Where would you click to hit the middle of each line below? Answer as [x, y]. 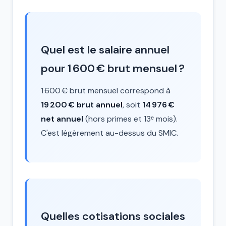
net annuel [62, 119]
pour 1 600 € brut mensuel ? [113, 68]
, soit [132, 105]
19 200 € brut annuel [82, 105]
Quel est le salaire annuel [105, 50]
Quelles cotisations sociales [113, 216]
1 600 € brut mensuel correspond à [106, 91]
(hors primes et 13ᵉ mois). [130, 119]
